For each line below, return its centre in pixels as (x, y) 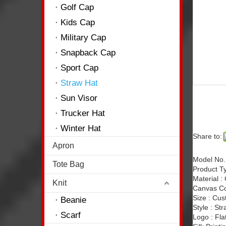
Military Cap (83, 38)
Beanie (73, 200)
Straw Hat (79, 83)
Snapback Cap (88, 53)
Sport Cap (79, 68)
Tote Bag (68, 164)
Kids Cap (78, 22)
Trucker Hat (83, 113)
